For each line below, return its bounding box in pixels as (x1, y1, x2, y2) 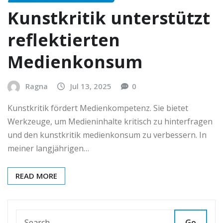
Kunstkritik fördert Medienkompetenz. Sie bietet (7, 102, 188, 113)
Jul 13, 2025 (70, 81, 111, 92)
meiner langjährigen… (7, 142, 89, 154)
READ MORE (15, 170, 57, 181)
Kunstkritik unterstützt (7, 6, 210, 30)
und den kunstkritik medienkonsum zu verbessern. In (7, 129, 207, 140)
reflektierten (7, 28, 120, 52)
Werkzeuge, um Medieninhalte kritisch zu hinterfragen (7, 115, 213, 127)
